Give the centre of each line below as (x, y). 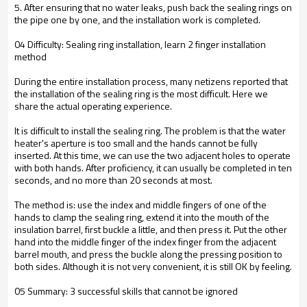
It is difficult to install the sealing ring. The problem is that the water (150, 131)
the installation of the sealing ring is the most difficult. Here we (141, 94)
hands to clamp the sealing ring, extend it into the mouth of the (142, 217)
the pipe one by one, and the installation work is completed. (137, 20)
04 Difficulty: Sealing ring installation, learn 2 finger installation (140, 44)
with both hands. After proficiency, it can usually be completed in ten (153, 168)
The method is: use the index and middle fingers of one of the (140, 205)
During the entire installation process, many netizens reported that (151, 81)
